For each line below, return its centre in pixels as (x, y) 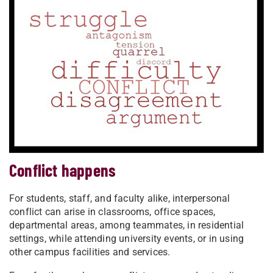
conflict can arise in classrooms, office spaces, (112, 212)
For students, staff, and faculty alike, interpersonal (120, 199)
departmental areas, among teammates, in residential (127, 225)
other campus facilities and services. (90, 252)
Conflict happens (63, 170)
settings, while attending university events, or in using (127, 239)
